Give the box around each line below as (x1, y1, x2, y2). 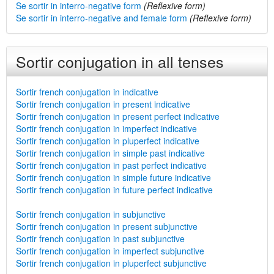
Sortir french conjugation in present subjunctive (16, 220, 198, 232)
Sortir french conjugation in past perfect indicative (16, 159, 207, 171)
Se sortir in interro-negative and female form (16, 12, 187, 24)
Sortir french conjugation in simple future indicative (16, 171, 211, 183)
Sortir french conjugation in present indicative (16, 98, 190, 110)
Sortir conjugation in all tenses (16, 50, 224, 72)
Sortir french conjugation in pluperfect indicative (16, 135, 199, 147)
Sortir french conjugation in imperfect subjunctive (16, 245, 204, 257)
